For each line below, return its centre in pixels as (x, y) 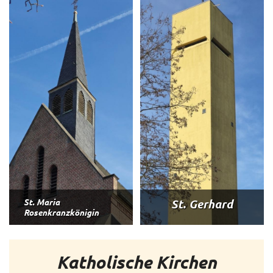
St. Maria (42, 202)
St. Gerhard (202, 204)
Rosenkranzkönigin (61, 212)
